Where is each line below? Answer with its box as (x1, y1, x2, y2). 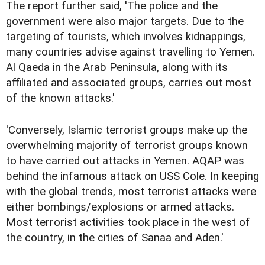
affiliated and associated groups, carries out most (6, 76, 251, 89)
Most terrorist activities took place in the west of (6, 215, 250, 229)
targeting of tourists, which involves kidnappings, (6, 30, 245, 43)
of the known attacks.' (6, 91, 115, 105)
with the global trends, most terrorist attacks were (6, 185, 256, 198)
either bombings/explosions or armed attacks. (6, 200, 234, 214)
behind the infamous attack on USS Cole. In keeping (6, 169, 259, 183)
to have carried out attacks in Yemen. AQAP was (6, 154, 244, 167)
